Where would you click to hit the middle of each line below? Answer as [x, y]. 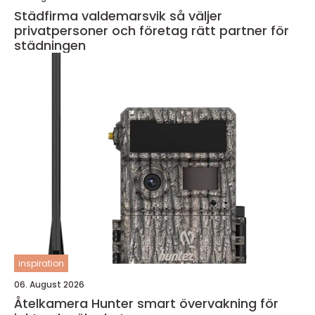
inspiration [41, 263]
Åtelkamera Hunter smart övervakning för [76, 303]
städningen [50, 45]
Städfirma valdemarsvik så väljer [92, 15]
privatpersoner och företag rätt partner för [152, 30]
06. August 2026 [49, 284]
